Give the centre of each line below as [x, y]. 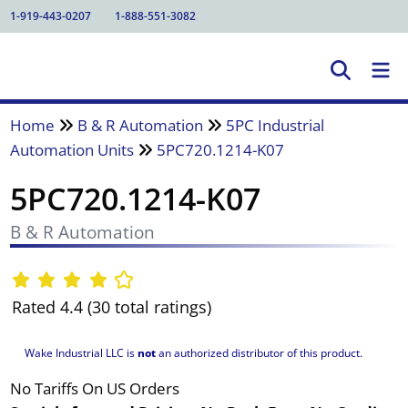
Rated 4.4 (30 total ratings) [111, 307]
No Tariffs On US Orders [94, 388]
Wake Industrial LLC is [81, 352]
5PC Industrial [275, 125]
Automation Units [71, 149]
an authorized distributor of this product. [259, 352]
